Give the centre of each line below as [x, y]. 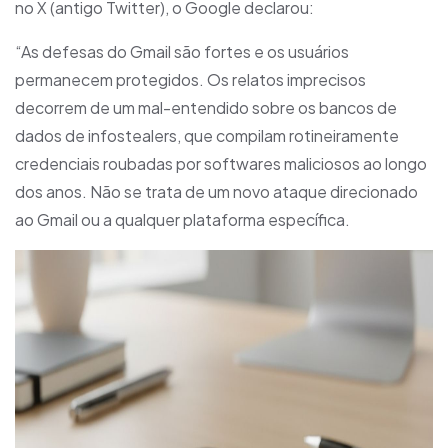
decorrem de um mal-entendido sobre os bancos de [206, 107]
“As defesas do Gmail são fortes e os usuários [182, 51]
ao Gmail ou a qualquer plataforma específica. [182, 219]
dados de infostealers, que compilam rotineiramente [207, 135]
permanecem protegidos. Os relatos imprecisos [190, 79]
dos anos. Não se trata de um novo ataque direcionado [216, 191]
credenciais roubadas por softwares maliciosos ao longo [221, 163]
